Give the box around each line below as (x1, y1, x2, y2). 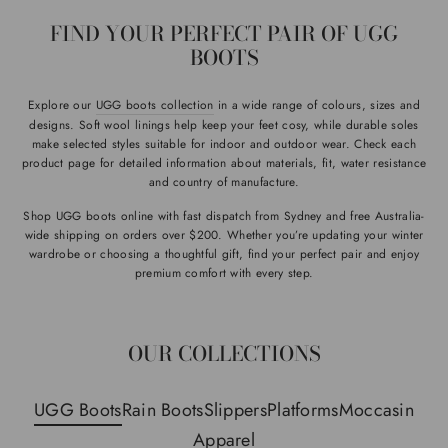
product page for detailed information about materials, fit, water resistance (21, 153, 427, 171)
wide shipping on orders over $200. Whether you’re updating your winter (24, 225, 424, 243)
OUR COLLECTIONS (127, 337, 321, 369)
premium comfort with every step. (134, 263, 314, 281)
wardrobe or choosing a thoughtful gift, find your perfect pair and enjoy (28, 244, 420, 262)
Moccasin (338, 396, 415, 423)
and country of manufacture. (148, 172, 300, 190)
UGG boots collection (95, 95, 214, 113)
